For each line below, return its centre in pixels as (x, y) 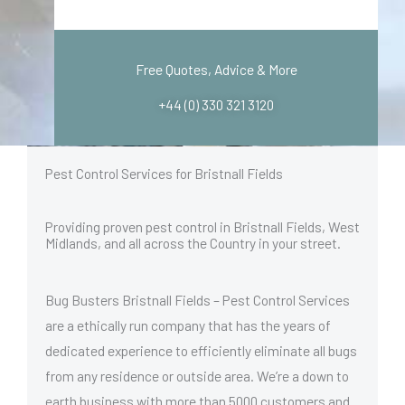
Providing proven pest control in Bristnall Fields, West (202, 227)
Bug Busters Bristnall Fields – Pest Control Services (198, 300)
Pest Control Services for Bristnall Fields (164, 174)
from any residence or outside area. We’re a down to (197, 376)
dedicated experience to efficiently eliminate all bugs (201, 351)
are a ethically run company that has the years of (188, 325)
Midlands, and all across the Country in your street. (193, 243)
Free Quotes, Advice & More (216, 70)
